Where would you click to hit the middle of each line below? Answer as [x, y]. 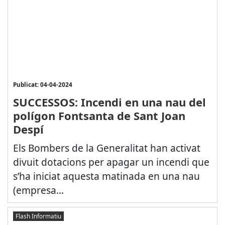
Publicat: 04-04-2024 [42, 85]
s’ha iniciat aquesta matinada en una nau [106, 176]
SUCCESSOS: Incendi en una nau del [109, 102]
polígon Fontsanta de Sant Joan [99, 116]
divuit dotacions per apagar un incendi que [111, 162]
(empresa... [38, 190]
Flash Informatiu [38, 216]
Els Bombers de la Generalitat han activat [106, 148]
